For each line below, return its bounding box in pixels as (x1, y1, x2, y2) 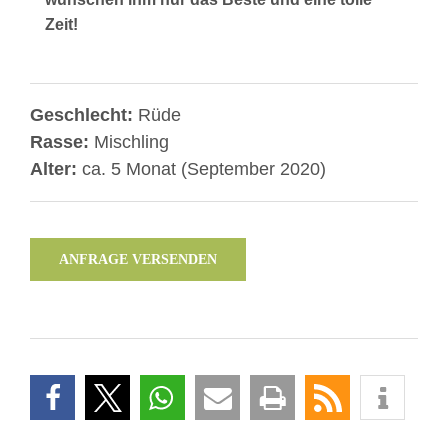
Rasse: (30, 132, 94, 152)
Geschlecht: (30, 105, 138, 125)
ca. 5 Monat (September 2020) (82, 159, 326, 179)
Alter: (30, 159, 82, 179)
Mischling (94, 132, 169, 152)
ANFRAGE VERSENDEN (59, 252, 217, 267)
